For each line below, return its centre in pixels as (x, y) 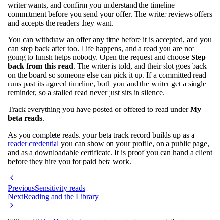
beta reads (25, 118)
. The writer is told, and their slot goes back (140, 66)
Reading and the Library (61, 196)
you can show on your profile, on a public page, (134, 143)
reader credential (33, 143)
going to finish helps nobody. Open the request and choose (99, 57)
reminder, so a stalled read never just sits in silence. (86, 92)
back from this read (41, 66)
